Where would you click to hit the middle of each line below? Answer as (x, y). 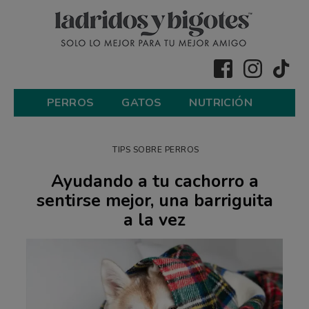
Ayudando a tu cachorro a (154, 181)
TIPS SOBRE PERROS (156, 149)
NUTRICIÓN (221, 102)
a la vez (154, 220)
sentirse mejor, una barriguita (154, 200)
